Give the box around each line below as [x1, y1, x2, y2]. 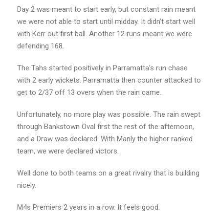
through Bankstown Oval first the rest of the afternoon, [17, 122, 194, 131]
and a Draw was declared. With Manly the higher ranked [17, 134, 193, 144]
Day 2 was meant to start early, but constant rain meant [17, 5, 196, 14]
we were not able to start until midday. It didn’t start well [17, 17, 195, 26]
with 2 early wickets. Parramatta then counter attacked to [17, 76, 201, 85]
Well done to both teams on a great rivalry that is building [17, 169, 199, 178]
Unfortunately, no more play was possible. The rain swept [17, 110, 200, 119]
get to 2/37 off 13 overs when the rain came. [17, 88, 161, 97]
